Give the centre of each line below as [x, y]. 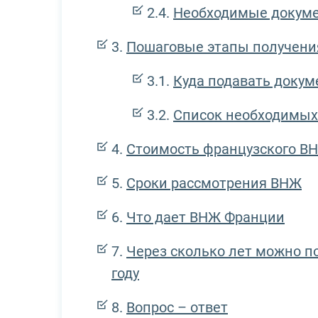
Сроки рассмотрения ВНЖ [214, 183]
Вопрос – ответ [177, 308]
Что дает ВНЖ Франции [205, 218]
